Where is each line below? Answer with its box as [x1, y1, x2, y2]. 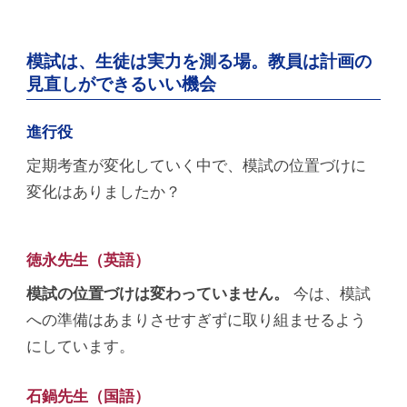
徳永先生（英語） [26, 251, 151, 270]
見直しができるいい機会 [26, 73, 217, 94]
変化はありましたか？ [26, 183, 182, 202]
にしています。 [26, 337, 135, 356]
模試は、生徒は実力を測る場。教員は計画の [26, 50, 372, 71]
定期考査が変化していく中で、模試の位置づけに [26, 156, 367, 175]
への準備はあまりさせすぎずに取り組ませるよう [26, 311, 367, 330]
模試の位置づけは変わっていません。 [26, 284, 290, 303]
